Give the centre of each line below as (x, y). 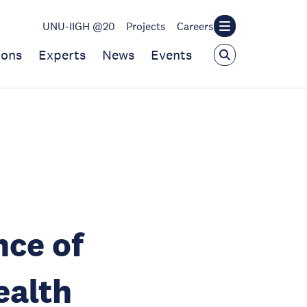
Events (171, 55)
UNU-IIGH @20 (79, 26)
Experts (62, 55)
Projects (146, 26)
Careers (195, 26)
